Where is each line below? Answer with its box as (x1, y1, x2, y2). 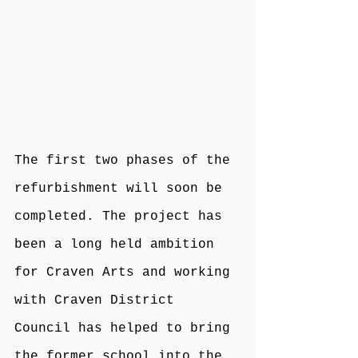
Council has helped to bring (14, 320, 238, 336)
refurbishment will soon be (14, 181, 230, 196)
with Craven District (14, 292, 182, 308)
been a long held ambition (14, 237, 222, 252)
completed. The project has (14, 209, 230, 224)
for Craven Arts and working (14, 265, 238, 280)
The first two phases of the (14, 153, 238, 168)
